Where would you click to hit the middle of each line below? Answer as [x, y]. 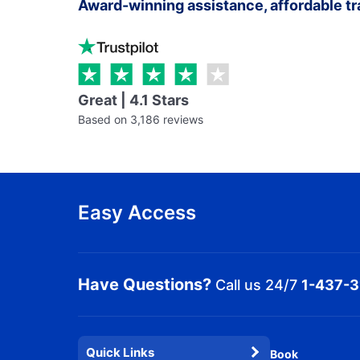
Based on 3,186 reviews [141, 119]
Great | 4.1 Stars [133, 100]
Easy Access [137, 212]
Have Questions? [145, 284]
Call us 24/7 [256, 284]
